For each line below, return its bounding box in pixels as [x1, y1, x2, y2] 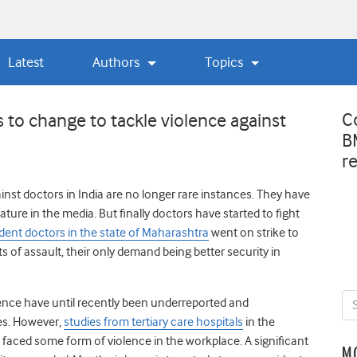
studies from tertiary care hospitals [64, 314, 243, 329]
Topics [205, 53, 247, 70]
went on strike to [209, 225, 299, 240]
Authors [92, 53, 143, 70]
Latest [7, 53, 44, 70]
